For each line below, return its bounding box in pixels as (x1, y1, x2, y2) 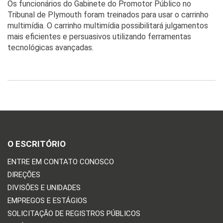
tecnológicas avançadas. (7, 42, 94, 52)
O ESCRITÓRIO (7, 138, 66, 149)
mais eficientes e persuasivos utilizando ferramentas (7, 31, 191, 41)
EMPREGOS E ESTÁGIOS (7, 196, 87, 205)
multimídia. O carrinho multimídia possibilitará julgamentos (7, 20, 208, 30)
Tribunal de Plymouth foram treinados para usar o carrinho (7, 9, 209, 19)
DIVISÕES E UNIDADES (7, 183, 81, 192)
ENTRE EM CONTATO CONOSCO (7, 157, 114, 166)
